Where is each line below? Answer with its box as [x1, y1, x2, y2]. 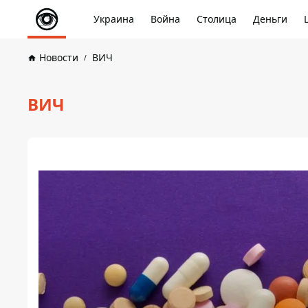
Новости [39, 51, 78, 64]
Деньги [253, 12, 287, 25]
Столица [197, 12, 236, 25]
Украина [93, 12, 134, 25]
